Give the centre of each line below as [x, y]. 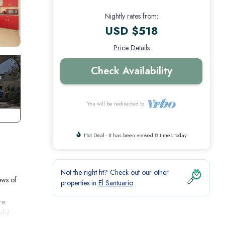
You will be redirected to [117, 103]
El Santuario [116, 183]
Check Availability [131, 71]
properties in [80, 183]
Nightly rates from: [131, 16]
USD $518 [131, 30]
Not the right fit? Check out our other [115, 172]
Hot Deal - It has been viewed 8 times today [135, 135]
